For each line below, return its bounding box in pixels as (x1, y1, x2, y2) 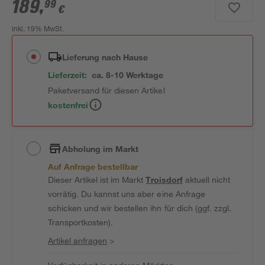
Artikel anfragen (48, 235, 108, 245)
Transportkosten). (48, 217, 114, 227)
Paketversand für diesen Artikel (48, 85, 165, 95)
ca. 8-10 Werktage (92, 70, 164, 80)
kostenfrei (48, 99, 89, 110)
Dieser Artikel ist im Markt (48, 174, 146, 185)
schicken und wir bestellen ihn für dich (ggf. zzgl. (48, 203, 231, 213)
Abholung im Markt (62, 143, 139, 154)
